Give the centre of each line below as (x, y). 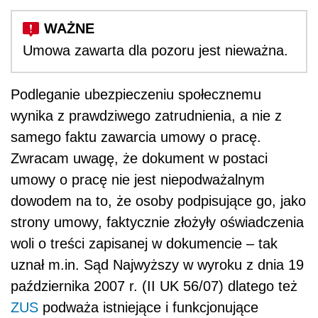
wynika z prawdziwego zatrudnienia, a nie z (146, 115)
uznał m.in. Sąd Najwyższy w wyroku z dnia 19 (157, 264)
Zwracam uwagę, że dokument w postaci (139, 158)
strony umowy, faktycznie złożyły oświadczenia (157, 222)
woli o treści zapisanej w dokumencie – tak (144, 243)
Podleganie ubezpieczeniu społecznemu (136, 94)
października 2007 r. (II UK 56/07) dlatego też (154, 286)
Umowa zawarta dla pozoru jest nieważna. (155, 50)
